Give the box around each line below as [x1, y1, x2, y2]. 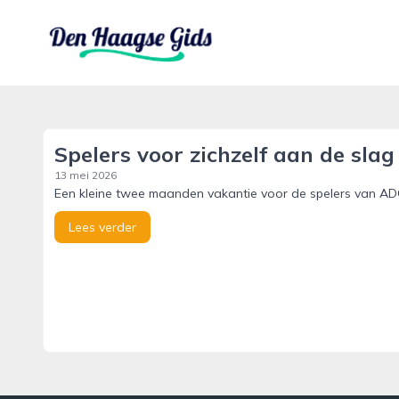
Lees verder [69, 219, 136, 235]
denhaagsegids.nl [42, 22, 157, 40]
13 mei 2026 [54, 168, 117, 182]
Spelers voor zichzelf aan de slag [54, 141, 395, 167]
